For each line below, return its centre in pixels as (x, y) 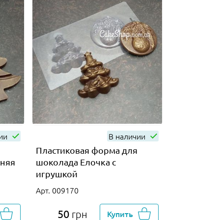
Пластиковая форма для (86, 150)
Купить (120, 213)
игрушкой (56, 173)
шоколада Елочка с (76, 162)
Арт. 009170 (57, 190)
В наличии (128, 136)
